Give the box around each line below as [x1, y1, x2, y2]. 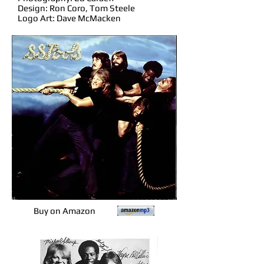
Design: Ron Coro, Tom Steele [18, 3, 135, 13]
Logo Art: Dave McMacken [18, 13, 121, 23]
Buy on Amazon [34, 206, 95, 216]
